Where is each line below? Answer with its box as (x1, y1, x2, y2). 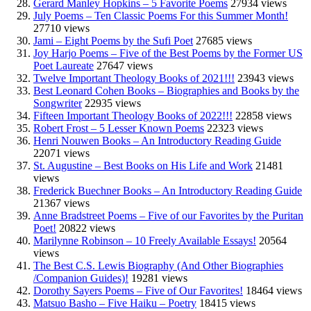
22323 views (207, 121, 263, 134)
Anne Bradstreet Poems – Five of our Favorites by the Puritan (33, 209, 303, 221)
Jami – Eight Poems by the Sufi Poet (33, 34, 193, 47)
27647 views (96, 59, 153, 72)
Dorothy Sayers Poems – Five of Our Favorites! (33, 284, 243, 296)
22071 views (33, 146, 90, 159)
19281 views (131, 271, 187, 284)
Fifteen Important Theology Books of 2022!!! (33, 109, 233, 121)
